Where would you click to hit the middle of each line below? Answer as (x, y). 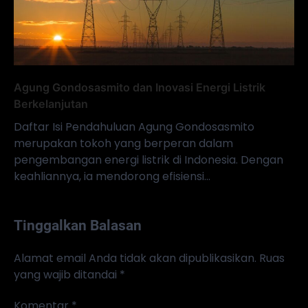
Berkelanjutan (51, 104)
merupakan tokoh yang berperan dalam (123, 144)
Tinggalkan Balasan (78, 226)
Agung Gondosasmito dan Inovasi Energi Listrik (140, 88)
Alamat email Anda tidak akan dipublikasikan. (135, 258)
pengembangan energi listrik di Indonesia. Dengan (148, 160)
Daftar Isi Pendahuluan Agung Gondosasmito (134, 127)
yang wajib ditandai (67, 275)
